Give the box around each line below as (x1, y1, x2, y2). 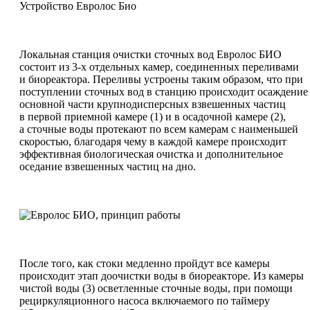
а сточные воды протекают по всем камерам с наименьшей (19, 122, 298, 135)
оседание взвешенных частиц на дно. (19, 160, 196, 172)
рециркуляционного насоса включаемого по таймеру (19, 294, 270, 307)
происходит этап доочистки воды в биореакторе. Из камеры (19, 269, 304, 282)
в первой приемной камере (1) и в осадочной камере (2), (19, 110, 286, 122)
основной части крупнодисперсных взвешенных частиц (19, 98, 286, 110)
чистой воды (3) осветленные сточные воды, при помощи (19, 282, 293, 294)
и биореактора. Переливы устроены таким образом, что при (19, 73, 303, 85)
